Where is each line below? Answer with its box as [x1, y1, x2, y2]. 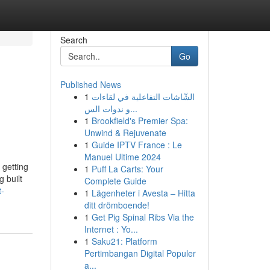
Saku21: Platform [91, 235, 157, 247]
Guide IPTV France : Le [91, 139, 182, 151]
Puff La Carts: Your [91, 163, 163, 175]
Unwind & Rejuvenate [84, 127, 166, 139]
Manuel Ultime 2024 [84, 151, 161, 163]
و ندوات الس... [130, 102, 137, 115]
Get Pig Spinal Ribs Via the [91, 211, 194, 223]
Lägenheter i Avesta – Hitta [91, 187, 195, 199]
